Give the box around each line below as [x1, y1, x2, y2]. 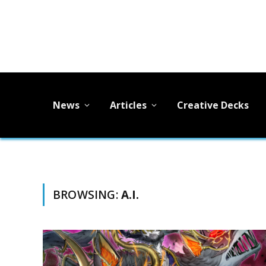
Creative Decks [177, 98, 249, 112]
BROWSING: [53, 187, 121, 202]
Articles [110, 98, 147, 112]
